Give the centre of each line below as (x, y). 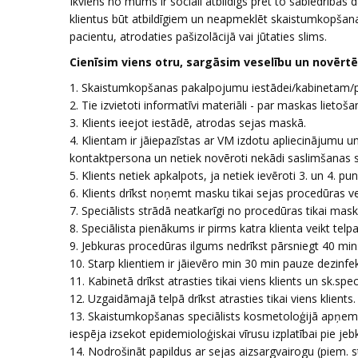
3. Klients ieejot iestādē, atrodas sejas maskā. (188, 123)
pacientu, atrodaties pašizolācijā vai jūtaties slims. (198, 36)
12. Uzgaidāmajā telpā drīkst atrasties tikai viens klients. (213, 298)
